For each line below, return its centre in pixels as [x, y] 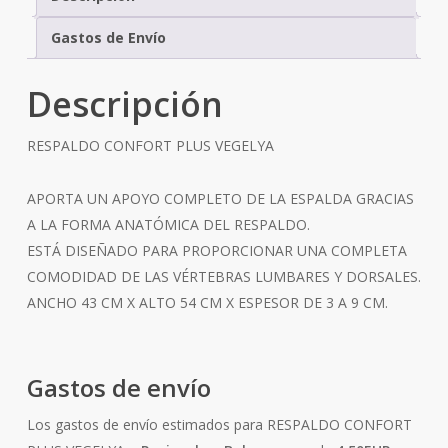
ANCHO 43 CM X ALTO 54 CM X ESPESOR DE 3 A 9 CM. [207, 302]
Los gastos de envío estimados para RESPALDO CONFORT [219, 424]
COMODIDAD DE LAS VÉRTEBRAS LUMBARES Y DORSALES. [223, 276]
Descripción [124, 103]
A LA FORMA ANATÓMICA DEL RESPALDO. [168, 224]
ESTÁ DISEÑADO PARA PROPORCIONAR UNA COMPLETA [216, 250]
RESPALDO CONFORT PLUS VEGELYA [150, 145]
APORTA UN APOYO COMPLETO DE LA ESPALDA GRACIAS [220, 198]
